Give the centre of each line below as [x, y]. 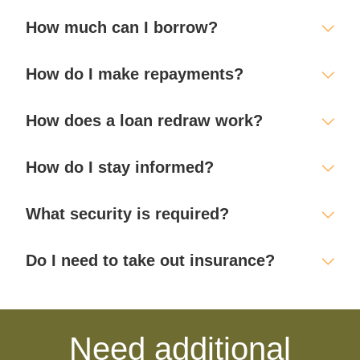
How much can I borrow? [122, 28]
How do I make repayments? [135, 74]
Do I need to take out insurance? [151, 261]
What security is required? [128, 214]
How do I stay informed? [120, 168]
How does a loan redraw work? [145, 121]
